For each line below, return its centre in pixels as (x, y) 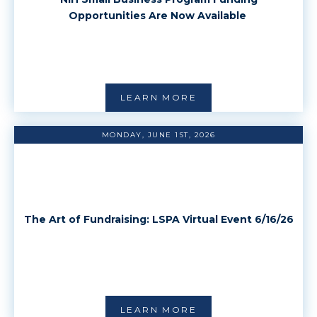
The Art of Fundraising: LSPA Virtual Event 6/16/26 (158, 219)
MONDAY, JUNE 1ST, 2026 (158, 135)
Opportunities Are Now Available (158, 15)
